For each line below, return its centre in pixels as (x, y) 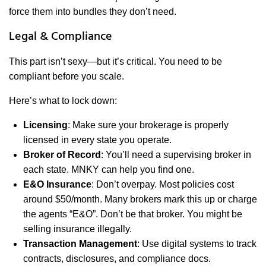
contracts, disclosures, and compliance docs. (117, 259)
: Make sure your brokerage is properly (148, 125)
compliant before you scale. (66, 77)
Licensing (45, 125)
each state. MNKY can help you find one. (109, 170)
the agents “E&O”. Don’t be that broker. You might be (133, 214)
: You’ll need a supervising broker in (176, 155)
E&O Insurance (57, 185)
